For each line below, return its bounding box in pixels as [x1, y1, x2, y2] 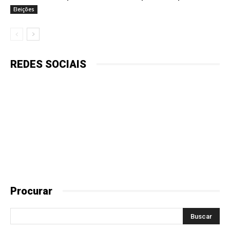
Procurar [10, 184, 52, 197]
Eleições [13, 5, 34, 13]
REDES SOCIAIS [10, 57, 86, 70]
